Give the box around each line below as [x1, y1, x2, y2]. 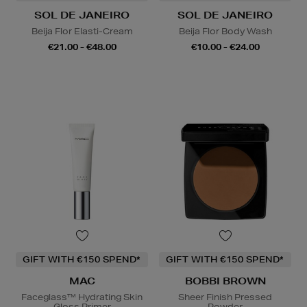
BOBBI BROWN [184, 274, 266, 287]
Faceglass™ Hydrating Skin [21, 291, 143, 303]
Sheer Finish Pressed [178, 291, 272, 303]
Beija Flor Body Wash [178, 25, 272, 37]
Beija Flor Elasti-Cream [31, 25, 133, 37]
